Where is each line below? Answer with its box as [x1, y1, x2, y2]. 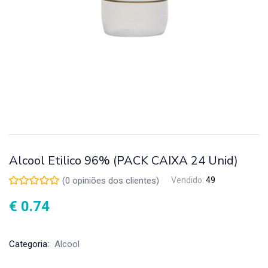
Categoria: [9, 238, 51, 249]
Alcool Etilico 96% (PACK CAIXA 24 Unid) [9, 153, 238, 169]
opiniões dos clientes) [70, 175, 159, 186]
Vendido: [171, 175, 206, 185]
